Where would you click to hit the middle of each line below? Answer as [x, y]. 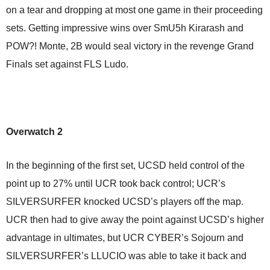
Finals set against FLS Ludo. [67, 64]
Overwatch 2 [34, 132]
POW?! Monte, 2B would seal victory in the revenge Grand [130, 46]
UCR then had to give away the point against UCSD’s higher [135, 220]
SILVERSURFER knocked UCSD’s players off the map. [125, 202]
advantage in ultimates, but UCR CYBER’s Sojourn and [125, 238]
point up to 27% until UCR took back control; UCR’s [116, 184]
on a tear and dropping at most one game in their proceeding [134, 10]
